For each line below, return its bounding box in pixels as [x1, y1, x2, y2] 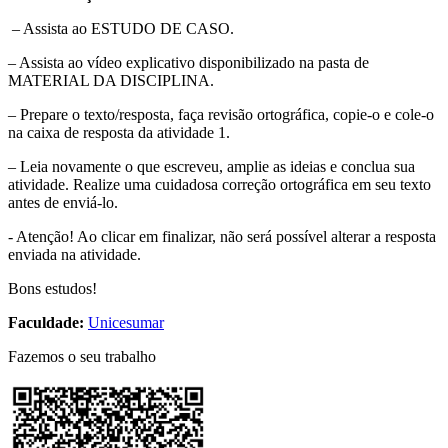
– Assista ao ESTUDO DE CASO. [8, 19, 234, 37]
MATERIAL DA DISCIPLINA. [8, 71, 214, 89]
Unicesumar [88, 313, 164, 331]
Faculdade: [8, 313, 84, 331]
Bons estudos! [8, 279, 97, 297]
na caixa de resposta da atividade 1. [8, 123, 230, 141]
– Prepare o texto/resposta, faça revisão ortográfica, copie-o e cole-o [8, 105, 434, 123]
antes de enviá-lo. [8, 193, 118, 211]
